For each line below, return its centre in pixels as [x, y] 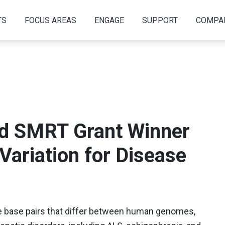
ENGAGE [109, 20]
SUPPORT [160, 20]
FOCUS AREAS [50, 20]
